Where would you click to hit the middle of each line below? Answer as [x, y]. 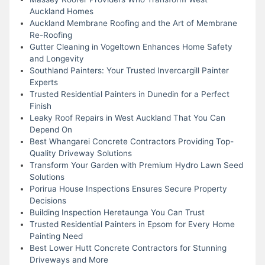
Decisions [48, 200]
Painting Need [56, 236]
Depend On [51, 129]
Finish [40, 106]
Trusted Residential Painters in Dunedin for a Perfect [129, 94]
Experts [43, 82]
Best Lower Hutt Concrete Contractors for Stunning [128, 248]
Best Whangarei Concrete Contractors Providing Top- [131, 141]
